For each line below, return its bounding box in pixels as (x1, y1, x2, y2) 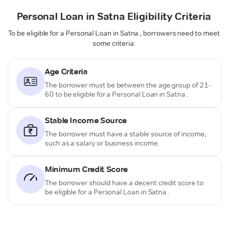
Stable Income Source (45, 115, 127, 125)
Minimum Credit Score (45, 164, 128, 174)
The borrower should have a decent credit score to (45, 178, 204, 187)
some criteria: (92, 38, 136, 48)
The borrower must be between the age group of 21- (45, 80, 211, 90)
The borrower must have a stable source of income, (45, 129, 206, 138)
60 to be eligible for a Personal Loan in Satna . (45, 89, 188, 99)
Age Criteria (45, 66, 88, 76)
